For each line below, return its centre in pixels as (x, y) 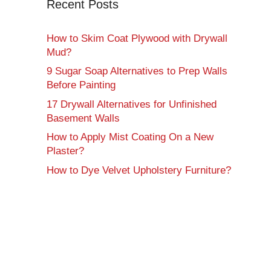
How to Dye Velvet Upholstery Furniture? (139, 170)
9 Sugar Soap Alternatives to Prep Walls (137, 71)
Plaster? (65, 151)
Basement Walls (83, 118)
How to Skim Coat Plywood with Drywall (137, 38)
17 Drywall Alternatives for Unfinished (132, 104)
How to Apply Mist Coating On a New (130, 137)
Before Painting (81, 85)
